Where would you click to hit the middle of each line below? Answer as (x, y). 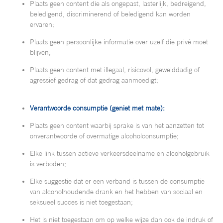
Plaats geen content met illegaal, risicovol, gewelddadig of (115, 70)
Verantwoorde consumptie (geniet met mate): (97, 108)
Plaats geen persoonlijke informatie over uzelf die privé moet (119, 42)
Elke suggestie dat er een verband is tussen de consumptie (117, 181)
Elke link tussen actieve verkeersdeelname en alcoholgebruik (120, 154)
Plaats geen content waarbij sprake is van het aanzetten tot (117, 126)
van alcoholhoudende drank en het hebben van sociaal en (116, 192)
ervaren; (42, 25)
